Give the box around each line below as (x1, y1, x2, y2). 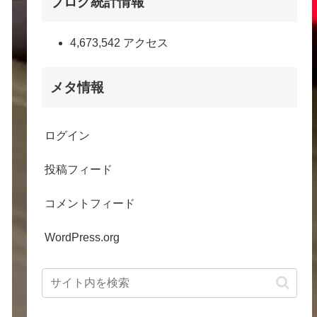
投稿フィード (45, 163, 113, 175)
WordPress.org (45, 231, 120, 243)
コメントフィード (45, 197, 136, 209)
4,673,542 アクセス (70, 37, 169, 50)
